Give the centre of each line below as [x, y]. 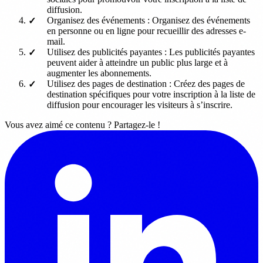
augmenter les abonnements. [99, 73]
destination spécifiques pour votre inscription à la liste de [151, 94]
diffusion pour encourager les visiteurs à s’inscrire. [140, 104]
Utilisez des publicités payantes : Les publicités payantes [151, 52]
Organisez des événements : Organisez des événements [149, 20]
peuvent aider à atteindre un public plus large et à [137, 62]
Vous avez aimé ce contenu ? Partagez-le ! [82, 124]
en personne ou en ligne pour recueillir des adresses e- [146, 31]
